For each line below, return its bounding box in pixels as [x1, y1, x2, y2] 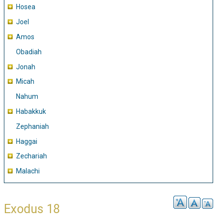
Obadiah [16, 47, 42, 56]
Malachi [16, 167, 40, 175]
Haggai [16, 137, 37, 145]
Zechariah [16, 152, 47, 160]
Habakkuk [16, 107, 46, 115]
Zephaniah [16, 122, 49, 130]
